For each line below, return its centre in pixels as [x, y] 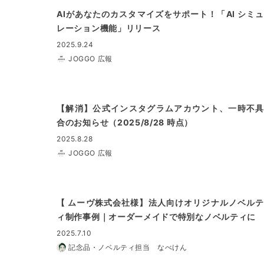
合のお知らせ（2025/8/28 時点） [125, 122]
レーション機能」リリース [109, 28]
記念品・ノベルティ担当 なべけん [128, 247]
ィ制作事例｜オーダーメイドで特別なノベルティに [156, 217]
